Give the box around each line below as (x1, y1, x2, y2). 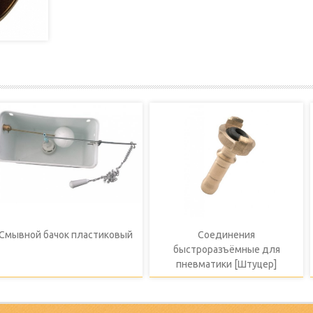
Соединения (198, 229, 255, 241)
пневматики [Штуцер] (176, 259, 277, 270)
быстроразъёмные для (173, 244, 280, 256)
